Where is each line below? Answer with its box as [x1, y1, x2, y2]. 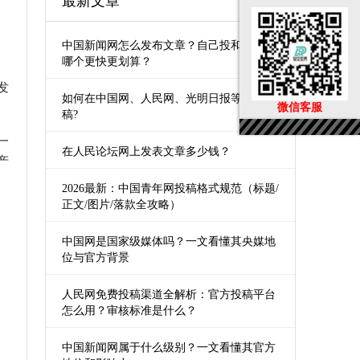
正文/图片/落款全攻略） [62, 198, 181, 211]
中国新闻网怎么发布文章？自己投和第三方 [62, 39, 276, 51]
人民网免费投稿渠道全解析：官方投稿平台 [62, 288, 276, 301]
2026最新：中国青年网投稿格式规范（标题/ [62, 182, 279, 194]
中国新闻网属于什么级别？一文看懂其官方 [62, 342, 276, 354]
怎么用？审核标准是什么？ [62, 305, 197, 317]
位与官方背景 [62, 252, 129, 264]
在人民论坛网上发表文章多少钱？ [62, 145, 231, 157]
